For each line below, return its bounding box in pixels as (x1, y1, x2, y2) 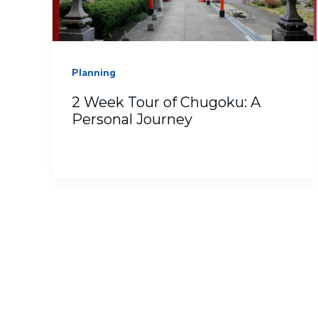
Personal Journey (72, 111, 192, 128)
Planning (72, 65, 116, 79)
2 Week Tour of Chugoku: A (72, 94, 261, 111)
